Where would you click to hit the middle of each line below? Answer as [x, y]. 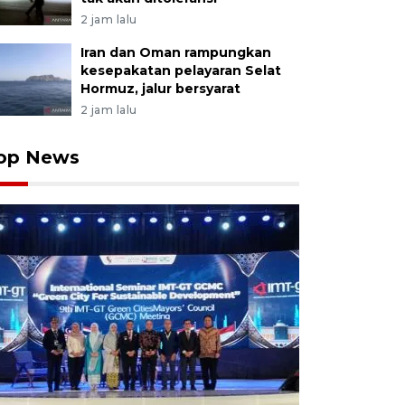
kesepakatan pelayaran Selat [180, 71]
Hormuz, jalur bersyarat [160, 89]
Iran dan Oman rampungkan [175, 53]
